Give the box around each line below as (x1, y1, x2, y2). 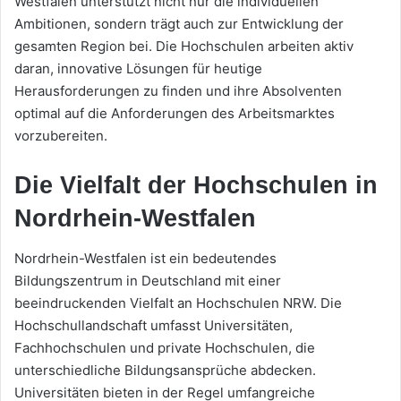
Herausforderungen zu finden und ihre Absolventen (14, 81, 342, 99)
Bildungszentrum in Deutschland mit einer (14, 272, 281, 290)
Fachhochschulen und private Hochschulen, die (14, 339, 315, 357)
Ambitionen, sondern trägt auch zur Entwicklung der (14, 14, 344, 32)
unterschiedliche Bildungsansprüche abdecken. (14, 362, 316, 380)
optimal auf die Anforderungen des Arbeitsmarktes (14, 104, 335, 122)
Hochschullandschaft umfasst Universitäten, (14, 317, 293, 335)
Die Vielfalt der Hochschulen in (14, 171, 378, 199)
